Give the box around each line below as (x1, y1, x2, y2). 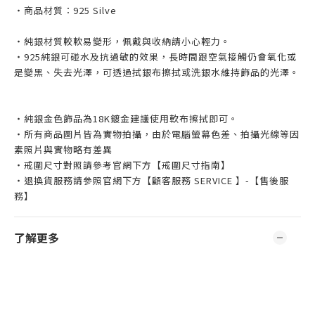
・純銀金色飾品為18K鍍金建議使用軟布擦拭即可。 (14, 112, 238, 125)
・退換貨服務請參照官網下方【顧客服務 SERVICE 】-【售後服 (14, 174, 289, 187)
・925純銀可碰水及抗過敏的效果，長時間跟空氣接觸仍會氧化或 (14, 50, 297, 63)
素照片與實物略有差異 (14, 143, 112, 156)
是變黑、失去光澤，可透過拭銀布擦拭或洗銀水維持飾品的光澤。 (14, 65, 300, 79)
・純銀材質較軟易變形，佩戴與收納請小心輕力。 (14, 34, 231, 48)
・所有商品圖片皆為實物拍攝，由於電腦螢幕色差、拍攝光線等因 (14, 127, 300, 141)
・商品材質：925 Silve (14, 4, 117, 17)
